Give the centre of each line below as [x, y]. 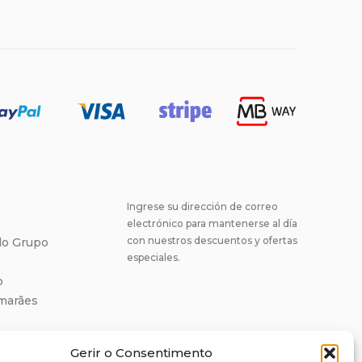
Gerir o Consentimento [141, 353]
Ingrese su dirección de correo [202, 206]
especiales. [154, 257]
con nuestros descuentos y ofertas [212, 240]
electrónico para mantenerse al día [212, 223]
